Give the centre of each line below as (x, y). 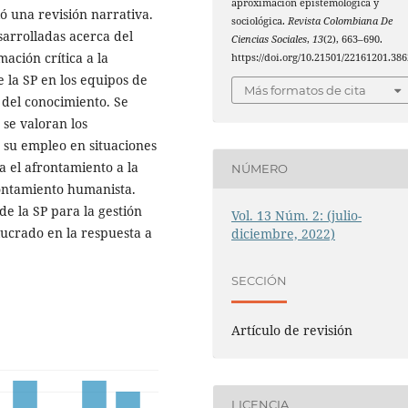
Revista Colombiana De (341, 21)
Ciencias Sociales (270, 40)
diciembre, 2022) (284, 233)
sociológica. (260, 21)
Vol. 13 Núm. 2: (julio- (297, 215)
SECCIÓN (260, 281)
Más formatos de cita (306, 90)
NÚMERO (260, 169)
